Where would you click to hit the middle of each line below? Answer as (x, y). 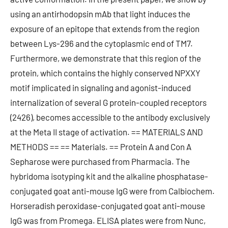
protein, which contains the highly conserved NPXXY (105, 73)
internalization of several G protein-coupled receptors (108, 102)
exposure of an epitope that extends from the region (105, 28)
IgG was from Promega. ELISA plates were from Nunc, (108, 220)
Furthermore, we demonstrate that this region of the (106, 58)
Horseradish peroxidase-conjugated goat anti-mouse (108, 206)
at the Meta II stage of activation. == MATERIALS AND (107, 132)
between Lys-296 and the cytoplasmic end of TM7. (102, 43)
